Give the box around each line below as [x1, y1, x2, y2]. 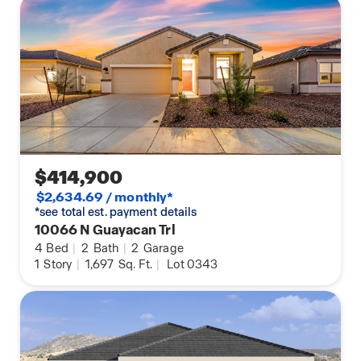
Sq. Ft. [115, 257, 153, 272]
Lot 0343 [167, 257, 218, 272]
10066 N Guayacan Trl [35, 221, 176, 239]
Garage [140, 241, 185, 256]
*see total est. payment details [35, 205, 197, 220]
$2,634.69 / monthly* [36, 189, 174, 206]
